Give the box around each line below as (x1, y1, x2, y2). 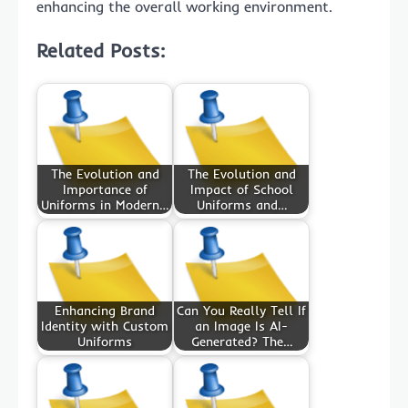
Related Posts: (36, 37, 165, 62)
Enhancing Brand (55, 301, 155, 319)
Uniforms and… (196, 196, 287, 213)
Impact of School (189, 180, 293, 198)
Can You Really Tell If (177, 301, 306, 319)
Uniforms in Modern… (41, 196, 168, 213)
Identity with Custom (41, 317, 168, 334)
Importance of (62, 180, 148, 198)
